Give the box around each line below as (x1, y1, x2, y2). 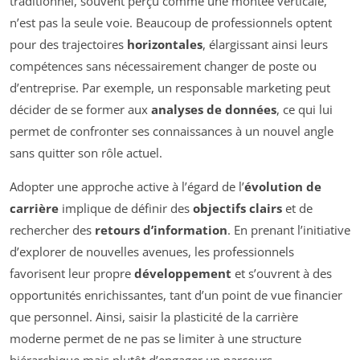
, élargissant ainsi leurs (202, 35, 328, 52)
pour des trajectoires (10, 35, 127, 52)
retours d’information (95, 221, 227, 238)
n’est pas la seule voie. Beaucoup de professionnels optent (10, 14, 332, 31)
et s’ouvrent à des (231, 264, 332, 281)
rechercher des (10, 221, 95, 238)
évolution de (244, 178, 321, 194)
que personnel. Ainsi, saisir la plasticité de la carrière (10, 308, 298, 325)
